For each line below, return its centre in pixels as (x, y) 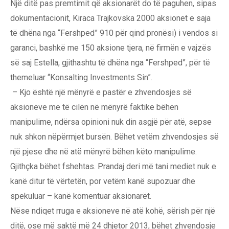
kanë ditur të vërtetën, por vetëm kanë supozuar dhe (103, 181)
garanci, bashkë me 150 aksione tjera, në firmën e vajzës (111, 48)
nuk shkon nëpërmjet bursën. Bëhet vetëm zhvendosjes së (114, 137)
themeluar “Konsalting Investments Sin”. (81, 78)
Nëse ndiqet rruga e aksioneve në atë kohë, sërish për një (113, 211)
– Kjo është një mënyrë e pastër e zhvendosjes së (101, 93)
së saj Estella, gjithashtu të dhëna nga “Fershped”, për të (110, 63)
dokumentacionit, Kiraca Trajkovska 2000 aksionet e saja (110, 18)
